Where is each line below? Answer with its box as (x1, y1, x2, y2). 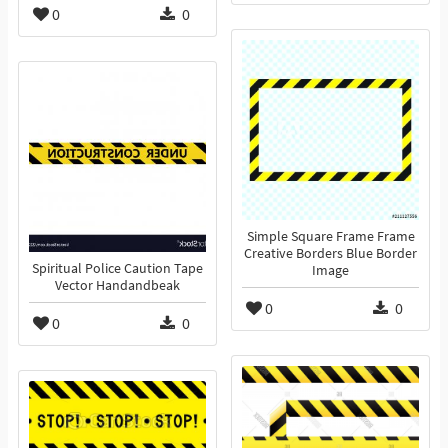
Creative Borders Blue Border (244, 245, 417, 263)
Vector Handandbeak (55, 277, 180, 295)
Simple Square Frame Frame (246, 228, 415, 246)
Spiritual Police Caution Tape (32, 260, 203, 278)
